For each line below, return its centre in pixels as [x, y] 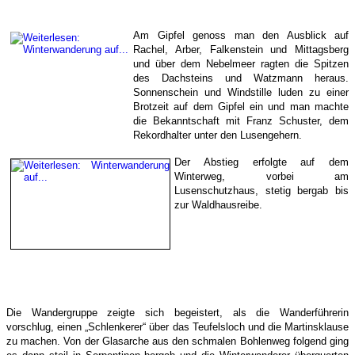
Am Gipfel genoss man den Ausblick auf [241, 36]
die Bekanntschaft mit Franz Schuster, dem [241, 121]
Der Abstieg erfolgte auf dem [261, 162]
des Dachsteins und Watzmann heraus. [241, 78]
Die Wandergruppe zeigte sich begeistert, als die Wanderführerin [177, 313]
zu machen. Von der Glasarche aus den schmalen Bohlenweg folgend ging [177, 342]
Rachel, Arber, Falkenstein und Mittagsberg [241, 50]
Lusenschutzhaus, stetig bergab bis [261, 191]
